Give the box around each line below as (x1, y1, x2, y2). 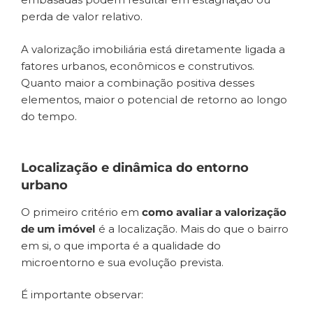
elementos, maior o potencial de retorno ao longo (21, 92, 287, 106)
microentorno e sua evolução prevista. (21, 255, 224, 269)
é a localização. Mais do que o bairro (96, 221, 289, 235)
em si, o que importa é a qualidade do (21, 238, 221, 252)
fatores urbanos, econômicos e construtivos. (21, 59, 254, 73)
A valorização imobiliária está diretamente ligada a (21, 42, 285, 56)
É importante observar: (21, 288, 143, 302)
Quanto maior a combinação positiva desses (21, 75, 254, 89)
